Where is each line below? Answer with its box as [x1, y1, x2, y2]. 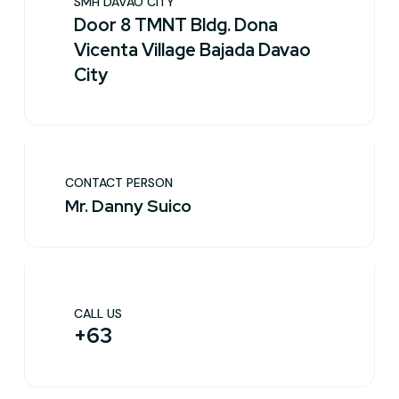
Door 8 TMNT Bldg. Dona [74, 13, 278, 37]
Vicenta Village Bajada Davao [74, 38, 311, 61]
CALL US [74, 305, 122, 322]
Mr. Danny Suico [65, 195, 191, 217]
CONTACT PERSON [65, 175, 173, 191]
